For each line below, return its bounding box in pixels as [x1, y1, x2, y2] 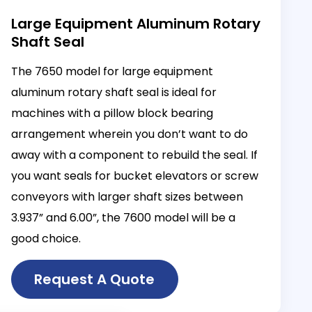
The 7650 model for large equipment [10, 63, 213, 79]
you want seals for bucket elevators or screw [10, 167, 258, 184]
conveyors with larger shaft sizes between [10, 188, 243, 205]
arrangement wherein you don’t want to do [10, 125, 248, 142]
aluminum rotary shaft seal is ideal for [10, 84, 217, 100]
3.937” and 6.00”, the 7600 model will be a [10, 209, 235, 226]
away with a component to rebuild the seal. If [10, 146, 258, 163]
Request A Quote [34, 269, 155, 289]
